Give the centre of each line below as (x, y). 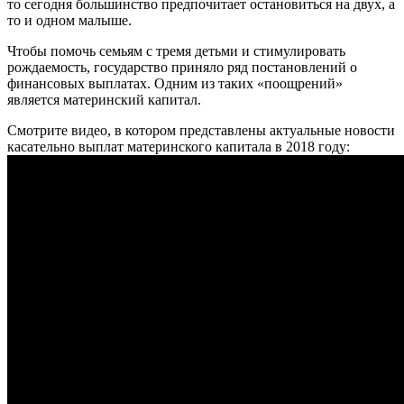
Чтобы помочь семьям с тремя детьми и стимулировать (176, 51)
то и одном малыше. (69, 21)
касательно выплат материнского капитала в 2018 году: (179, 147)
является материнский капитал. (104, 100)
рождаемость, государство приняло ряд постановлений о (182, 68)
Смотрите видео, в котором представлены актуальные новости (201, 131)
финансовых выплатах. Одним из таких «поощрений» (175, 84)
